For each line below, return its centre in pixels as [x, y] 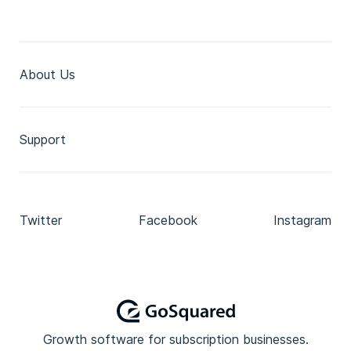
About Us [47, 74]
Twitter [41, 220]
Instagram [302, 220]
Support [43, 139]
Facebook [168, 220]
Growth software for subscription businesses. [175, 339]
